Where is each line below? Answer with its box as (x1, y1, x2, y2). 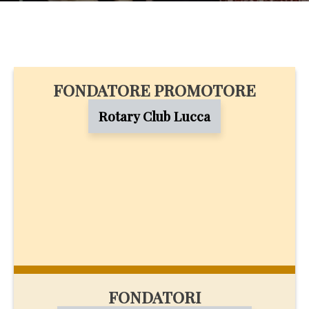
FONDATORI (108, 286, 201, 308)
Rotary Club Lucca (99, 107, 210, 125)
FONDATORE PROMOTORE (53, 79, 256, 101)
